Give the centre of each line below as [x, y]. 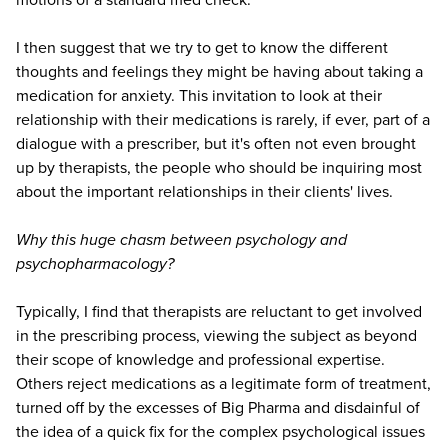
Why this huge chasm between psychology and [181, 239]
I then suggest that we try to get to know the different [202, 47]
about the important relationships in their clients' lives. [204, 191]
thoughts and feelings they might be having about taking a [219, 71]
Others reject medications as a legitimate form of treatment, [223, 383]
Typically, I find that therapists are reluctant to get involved [219, 311]
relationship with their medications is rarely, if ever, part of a [223, 119]
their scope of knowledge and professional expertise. [200, 359]
